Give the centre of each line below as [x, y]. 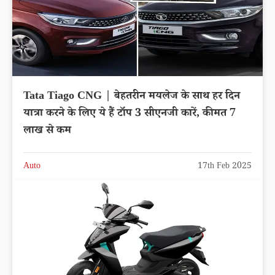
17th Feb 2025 [225, 167]
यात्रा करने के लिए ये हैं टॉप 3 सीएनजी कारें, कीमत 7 [130, 114]
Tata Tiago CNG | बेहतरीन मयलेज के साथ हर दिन [132, 97]
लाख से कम [47, 131]
